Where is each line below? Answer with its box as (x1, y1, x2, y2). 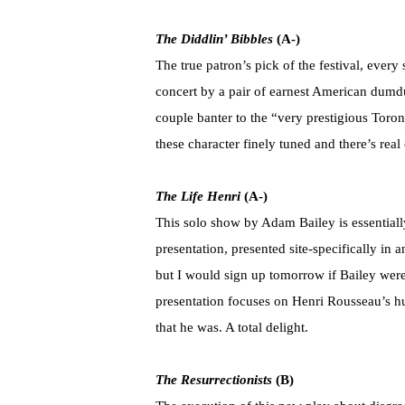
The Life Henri (155, 189, 240, 204)
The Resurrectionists (155, 372, 272, 388)
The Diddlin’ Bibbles (155, 32, 273, 47)
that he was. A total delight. (155, 320, 308, 335)
